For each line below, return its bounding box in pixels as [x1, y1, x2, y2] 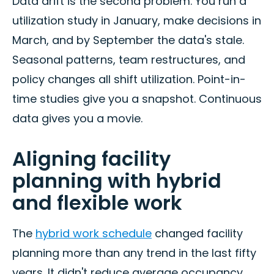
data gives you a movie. [12, 111, 143, 127]
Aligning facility [12, 145, 171, 173]
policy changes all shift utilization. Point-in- [12, 72, 246, 87]
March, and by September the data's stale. [12, 32, 244, 48]
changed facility [152, 226, 243, 242]
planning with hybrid [12, 167, 221, 195]
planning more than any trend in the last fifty [12, 245, 256, 261]
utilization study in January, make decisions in [12, 13, 261, 29]
